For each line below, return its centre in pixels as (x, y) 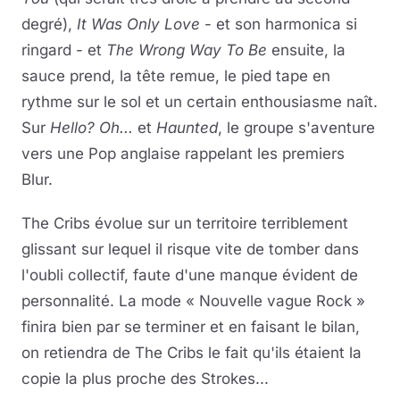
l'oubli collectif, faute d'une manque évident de (190, 275)
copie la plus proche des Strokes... (145, 379)
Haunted (187, 128)
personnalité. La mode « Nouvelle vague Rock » (193, 301)
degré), (49, 24)
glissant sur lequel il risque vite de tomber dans (190, 249)
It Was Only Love (138, 24)
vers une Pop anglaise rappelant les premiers (183, 154)
